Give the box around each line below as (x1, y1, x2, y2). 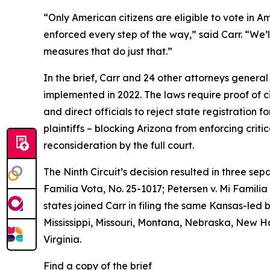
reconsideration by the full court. (43, 139, 194, 151)
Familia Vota (43, 182, 103, 195)
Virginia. (43, 233, 81, 245)
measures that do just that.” (43, 45, 172, 57)
